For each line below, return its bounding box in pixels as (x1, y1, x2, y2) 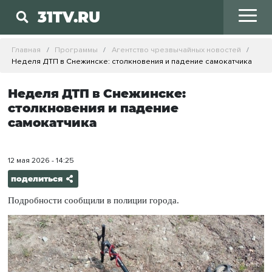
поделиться (10, 174, 63, 184)
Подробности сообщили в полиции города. (7, 195, 179, 206)
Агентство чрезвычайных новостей (111, 44, 241, 55)
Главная (12, 44, 41, 55)
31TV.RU (38, 8, 101, 27)
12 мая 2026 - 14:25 (7, 155, 74, 166)
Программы (54, 44, 98, 55)
